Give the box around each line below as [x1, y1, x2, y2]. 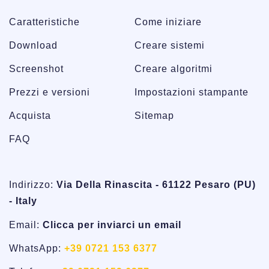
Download [9, 40, 58, 50]
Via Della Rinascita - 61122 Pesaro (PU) [56, 179, 256, 190]
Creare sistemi [134, 40, 205, 50]
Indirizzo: [9, 179, 56, 190]
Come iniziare [134, 16, 202, 27]
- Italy [9, 195, 37, 206]
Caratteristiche [9, 16, 80, 27]
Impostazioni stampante [134, 86, 249, 97]
